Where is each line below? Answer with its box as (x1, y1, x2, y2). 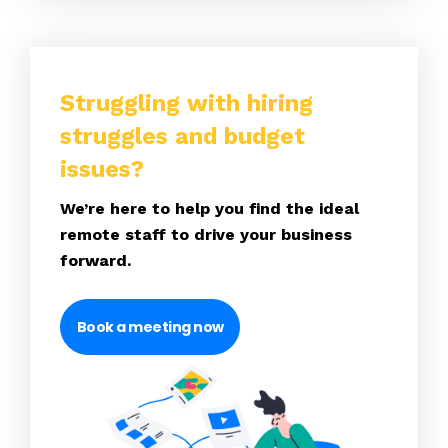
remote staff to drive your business (60, 224, 352, 244)
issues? (60, 155, 144, 183)
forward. (60, 250, 131, 270)
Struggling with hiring (60, 89, 313, 117)
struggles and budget (60, 122, 305, 150)
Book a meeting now (76, 317, 224, 338)
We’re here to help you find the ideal (60, 198, 359, 218)
